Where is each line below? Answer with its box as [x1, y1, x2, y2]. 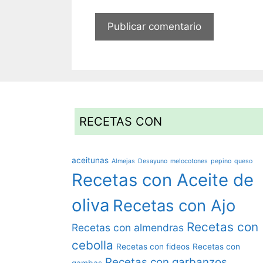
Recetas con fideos [116, 242, 190, 252]
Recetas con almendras [72, 221, 184, 234]
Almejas [112, 157, 135, 166]
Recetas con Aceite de [72, 170, 254, 191]
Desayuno [138, 157, 167, 166]
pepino [211, 157, 231, 166]
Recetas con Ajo [113, 195, 235, 216]
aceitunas [72, 156, 109, 166]
